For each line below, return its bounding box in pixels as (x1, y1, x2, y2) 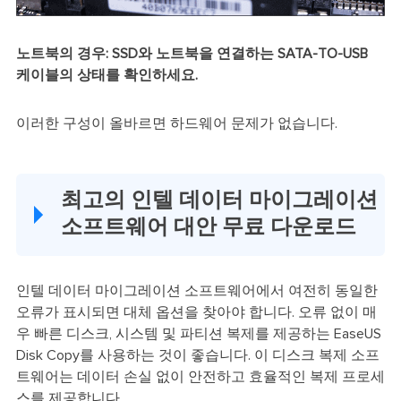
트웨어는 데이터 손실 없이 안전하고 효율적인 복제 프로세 (15, 369, 385, 384)
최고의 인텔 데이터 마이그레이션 (60, 189, 378, 211)
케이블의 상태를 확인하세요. (15, 68, 198, 83)
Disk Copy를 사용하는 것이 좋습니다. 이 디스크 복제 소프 (15, 347, 380, 363)
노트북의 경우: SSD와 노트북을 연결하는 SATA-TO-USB (15, 47, 368, 62)
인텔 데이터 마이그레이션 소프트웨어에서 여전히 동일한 (15, 283, 378, 298)
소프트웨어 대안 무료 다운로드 (60, 216, 356, 238)
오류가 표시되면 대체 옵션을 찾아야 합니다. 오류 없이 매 (15, 304, 377, 320)
